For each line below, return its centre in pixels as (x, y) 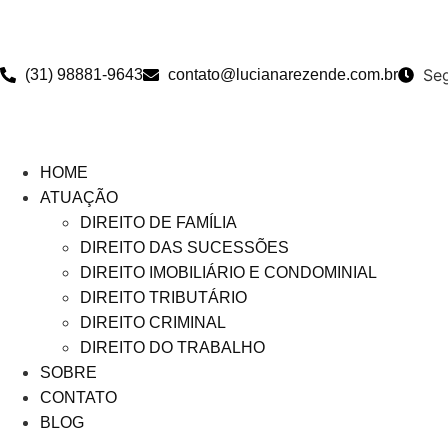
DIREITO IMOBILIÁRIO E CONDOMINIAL (228, 272)
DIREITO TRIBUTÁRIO (163, 297)
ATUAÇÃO (79, 197)
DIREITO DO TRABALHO (172, 347)
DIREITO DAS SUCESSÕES (184, 247)
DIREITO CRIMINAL (153, 322)
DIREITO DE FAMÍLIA (158, 222)
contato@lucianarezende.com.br (283, 74)
